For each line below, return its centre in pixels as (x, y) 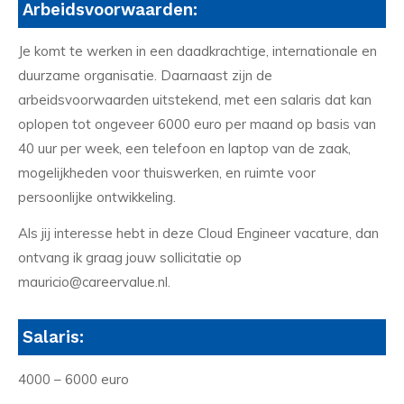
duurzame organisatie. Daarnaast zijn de (145, 76)
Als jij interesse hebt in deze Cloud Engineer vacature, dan (198, 234)
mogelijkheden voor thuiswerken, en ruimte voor (167, 173)
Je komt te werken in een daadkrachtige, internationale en (197, 51)
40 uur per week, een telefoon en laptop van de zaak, (184, 149)
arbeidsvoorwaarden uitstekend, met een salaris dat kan (195, 100)
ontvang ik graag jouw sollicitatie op (130, 258)
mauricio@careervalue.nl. (94, 282)
